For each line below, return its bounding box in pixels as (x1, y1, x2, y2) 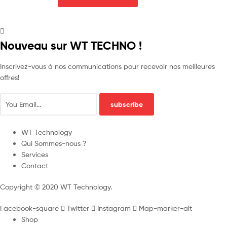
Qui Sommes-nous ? (21, 139, 87, 148)
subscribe (110, 99, 143, 109)
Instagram (97, 203, 131, 212)
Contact (21, 161, 48, 170)
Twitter (67, 203, 89, 212)
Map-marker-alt (139, 203, 192, 212)
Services (21, 150, 48, 159)
